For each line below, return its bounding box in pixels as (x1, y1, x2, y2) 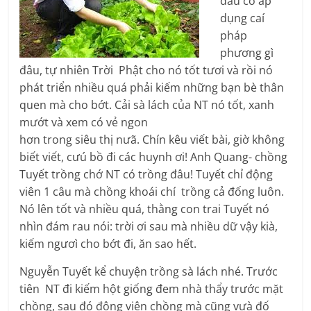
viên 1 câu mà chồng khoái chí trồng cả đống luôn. (19, 184, 285, 200)
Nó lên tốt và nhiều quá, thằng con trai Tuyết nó (19, 201, 270, 217)
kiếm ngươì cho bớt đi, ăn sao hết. (19, 236, 197, 252)
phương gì (220, 45, 274, 61)
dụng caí (220, 10, 265, 26)
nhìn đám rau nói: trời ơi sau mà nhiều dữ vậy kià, (19, 219, 278, 235)
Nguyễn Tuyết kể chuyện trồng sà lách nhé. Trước (19, 264, 278, 280)
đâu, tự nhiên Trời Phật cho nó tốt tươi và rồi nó (19, 62, 274, 78)
